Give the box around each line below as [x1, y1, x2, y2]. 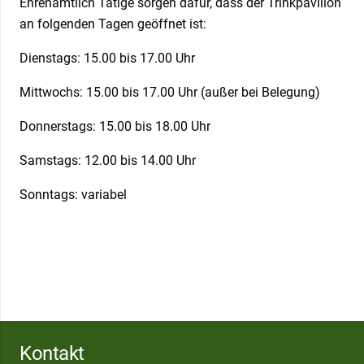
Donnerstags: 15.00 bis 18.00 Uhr [19, 119, 210, 135]
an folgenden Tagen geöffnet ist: [19, 16, 206, 32]
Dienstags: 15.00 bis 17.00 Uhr [19, 50, 195, 67]
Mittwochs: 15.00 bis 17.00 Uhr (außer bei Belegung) [19, 84, 320, 101]
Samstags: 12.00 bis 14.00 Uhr [19, 153, 196, 169]
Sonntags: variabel [19, 187, 127, 203]
